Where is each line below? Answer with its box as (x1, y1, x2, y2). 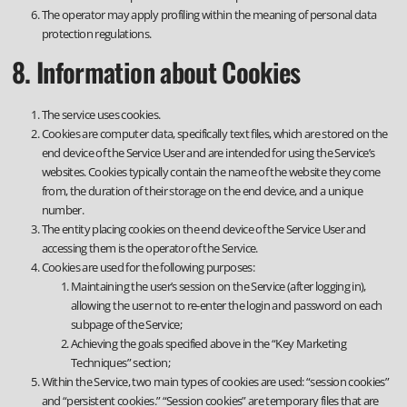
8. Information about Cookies (12, 51, 301, 91)
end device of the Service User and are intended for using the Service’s (41, 144, 375, 161)
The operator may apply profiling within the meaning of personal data (41, 5, 377, 23)
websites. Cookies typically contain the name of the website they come (41, 164, 381, 180)
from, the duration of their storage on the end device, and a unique (41, 183, 362, 199)
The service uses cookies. (41, 106, 161, 123)
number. (41, 202, 84, 218)
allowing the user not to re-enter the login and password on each (71, 297, 382, 313)
